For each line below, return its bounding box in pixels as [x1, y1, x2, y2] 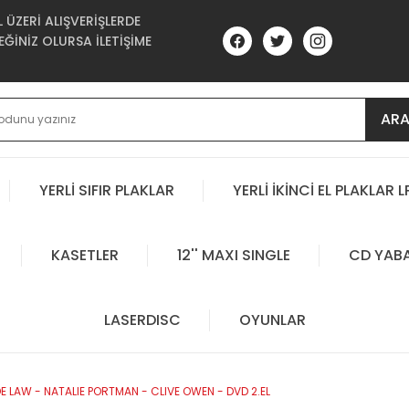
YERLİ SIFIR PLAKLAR [39, 179, 174, 201]
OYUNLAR [238, 309, 306, 330]
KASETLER [50, 244, 119, 266]
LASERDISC [103, 309, 181, 330]
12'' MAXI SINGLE [176, 244, 290, 266]
